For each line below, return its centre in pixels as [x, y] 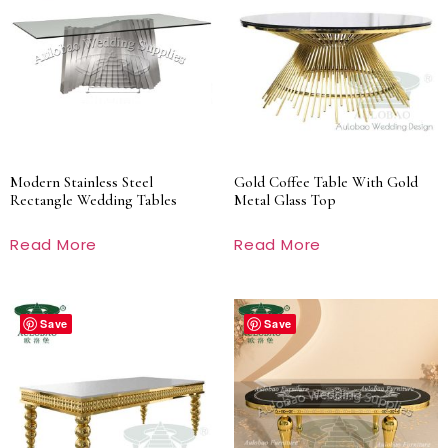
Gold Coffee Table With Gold [326, 181]
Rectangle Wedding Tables [93, 199]
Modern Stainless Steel [81, 181]
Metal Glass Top [285, 199]
